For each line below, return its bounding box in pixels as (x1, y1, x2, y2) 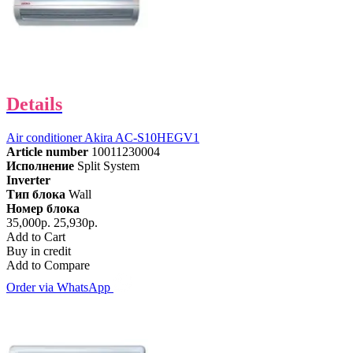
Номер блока (6, 201, 80, 215)
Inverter (6, 173, 50, 187)
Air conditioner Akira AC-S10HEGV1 (6, 130, 199, 144)
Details (6, 93, 62, 114)
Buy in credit (6, 243, 71, 258)
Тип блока (6, 187, 65, 201)
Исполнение (6, 158, 74, 173)
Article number (6, 144, 88, 158)
